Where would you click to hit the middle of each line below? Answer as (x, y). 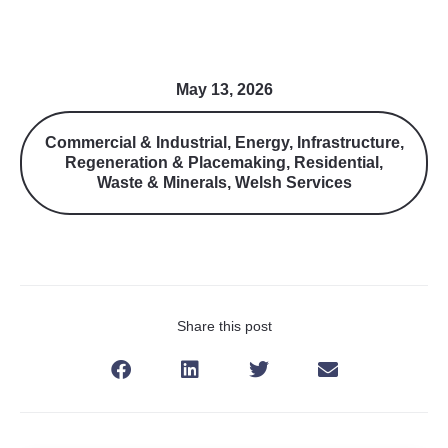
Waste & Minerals (161, 182)
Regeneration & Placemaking (175, 162)
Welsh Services (293, 182)
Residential (336, 162)
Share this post (224, 326)
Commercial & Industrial (135, 142)
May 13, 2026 (224, 89)
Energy (261, 142)
